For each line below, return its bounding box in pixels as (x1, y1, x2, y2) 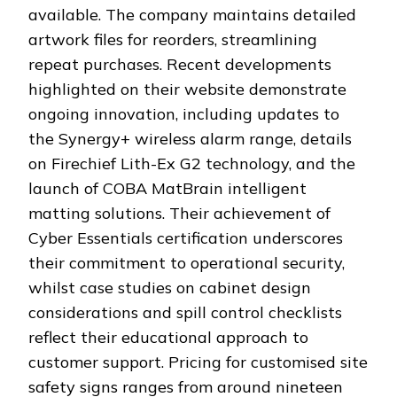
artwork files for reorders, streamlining (28, 29, 317, 51)
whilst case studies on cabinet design (28, 277, 311, 299)
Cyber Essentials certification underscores (28, 228, 343, 249)
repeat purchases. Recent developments (28, 54, 331, 75)
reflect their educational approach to (28, 327, 308, 348)
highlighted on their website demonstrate (28, 79, 346, 100)
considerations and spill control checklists (28, 302, 342, 323)
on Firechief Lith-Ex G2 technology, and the (28, 153, 355, 175)
